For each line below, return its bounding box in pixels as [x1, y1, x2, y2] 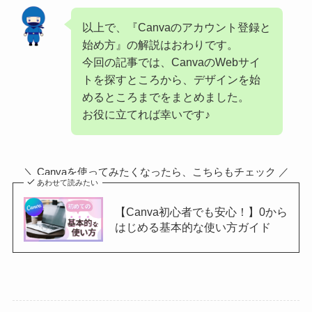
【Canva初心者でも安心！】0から [114, 205, 288, 218]
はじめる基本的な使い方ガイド [114, 220, 271, 233]
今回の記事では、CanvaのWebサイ [82, 56, 261, 69]
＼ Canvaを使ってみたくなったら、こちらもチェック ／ [23, 165, 289, 178]
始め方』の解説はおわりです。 [82, 38, 239, 52]
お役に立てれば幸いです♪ [82, 108, 211, 121]
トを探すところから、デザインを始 [82, 73, 261, 86]
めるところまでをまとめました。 [82, 91, 250, 104]
